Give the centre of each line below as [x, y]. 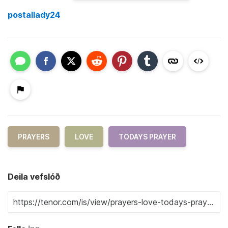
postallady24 [34, 15]
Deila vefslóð [34, 176]
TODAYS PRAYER [147, 136]
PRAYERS [34, 136]
